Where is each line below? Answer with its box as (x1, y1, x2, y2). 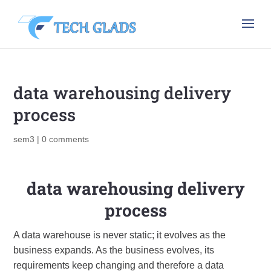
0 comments (42, 134, 90, 144)
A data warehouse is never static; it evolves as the (13, 230, 226, 240)
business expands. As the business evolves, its (13, 245, 215, 255)
